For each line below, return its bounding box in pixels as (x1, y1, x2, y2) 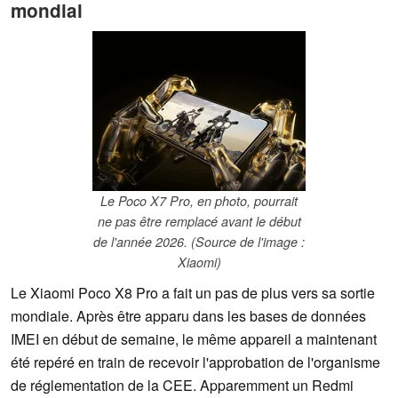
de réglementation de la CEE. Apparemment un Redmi (11, 375, 354, 396)
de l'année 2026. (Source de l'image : (93, 233, 305, 251)
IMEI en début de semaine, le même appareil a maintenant (11, 329, 377, 350)
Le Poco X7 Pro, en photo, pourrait (100, 192, 298, 211)
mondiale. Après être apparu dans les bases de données (11, 306, 366, 327)
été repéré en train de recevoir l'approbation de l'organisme (11, 352, 380, 373)
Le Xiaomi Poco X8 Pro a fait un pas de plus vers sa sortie (11, 283, 375, 304)
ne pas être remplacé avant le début (97, 212, 301, 231)
